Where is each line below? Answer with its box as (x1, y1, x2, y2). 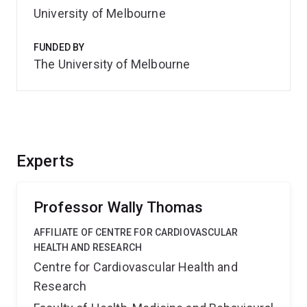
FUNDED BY (34, 42, 85, 53)
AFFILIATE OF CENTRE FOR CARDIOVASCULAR (34, 227, 238, 238)
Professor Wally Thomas (34, 199, 204, 216)
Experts (16, 151, 75, 171)
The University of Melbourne (34, 57, 191, 71)
